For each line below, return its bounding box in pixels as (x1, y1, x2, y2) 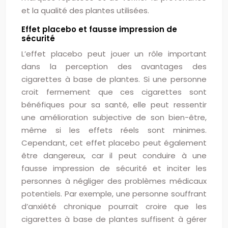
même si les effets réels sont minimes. (21, 125, 207, 135)
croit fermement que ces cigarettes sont (21, 87, 207, 97)
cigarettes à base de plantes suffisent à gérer (21, 214, 207, 224)
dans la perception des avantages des (21, 61, 207, 72)
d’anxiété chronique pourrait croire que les (21, 201, 207, 212)
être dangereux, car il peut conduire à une (21, 150, 207, 161)
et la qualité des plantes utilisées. (21, 5, 149, 16)
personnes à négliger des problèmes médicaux (21, 176, 207, 186)
